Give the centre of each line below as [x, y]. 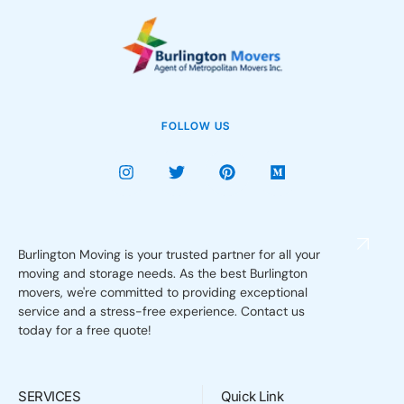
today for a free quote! [85, 330]
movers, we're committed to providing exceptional [163, 292]
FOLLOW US [195, 126]
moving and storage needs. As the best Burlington [163, 273]
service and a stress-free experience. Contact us [161, 311]
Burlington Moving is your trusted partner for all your [169, 254]
